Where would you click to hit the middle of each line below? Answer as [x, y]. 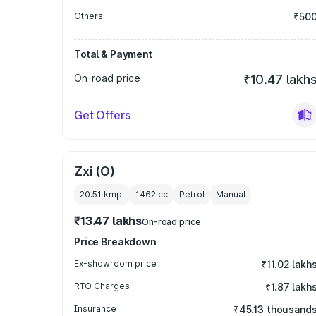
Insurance [95, 309]
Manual [231, 194]
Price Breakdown [115, 242]
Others [89, 16]
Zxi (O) [95, 171]
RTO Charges [102, 286]
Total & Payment [113, 54]
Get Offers [102, 115]
